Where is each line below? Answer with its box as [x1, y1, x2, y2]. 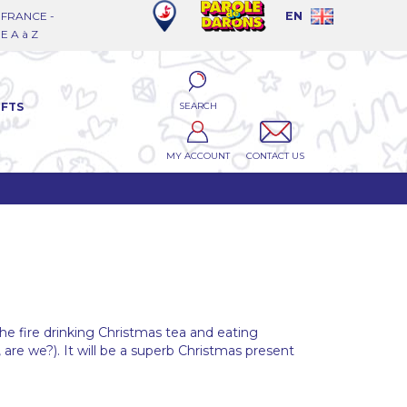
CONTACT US [246, 149, 305, 162]
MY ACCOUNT [165, 149, 230, 162]
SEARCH [178, 100, 217, 112]
